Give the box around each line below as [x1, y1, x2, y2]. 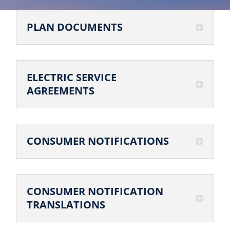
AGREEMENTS [27, 84, 95, 98]
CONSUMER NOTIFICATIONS [27, 134, 169, 148]
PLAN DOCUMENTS [27, 20, 123, 34]
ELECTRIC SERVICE [27, 70, 117, 84]
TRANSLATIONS [27, 198, 106, 212]
